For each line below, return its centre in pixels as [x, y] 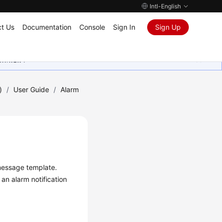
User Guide [31, 89]
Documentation [47, 27]
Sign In [124, 27]
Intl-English [165, 6]
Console [92, 27]
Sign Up [168, 27]
